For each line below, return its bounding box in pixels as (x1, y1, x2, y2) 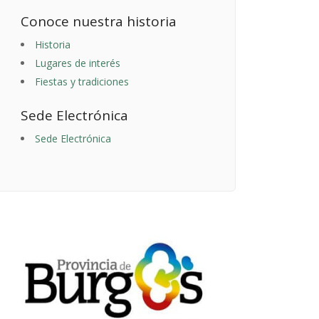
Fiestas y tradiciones (35, 75, 129, 89)
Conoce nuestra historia (21, 12, 177, 31)
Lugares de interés (35, 56, 120, 70)
